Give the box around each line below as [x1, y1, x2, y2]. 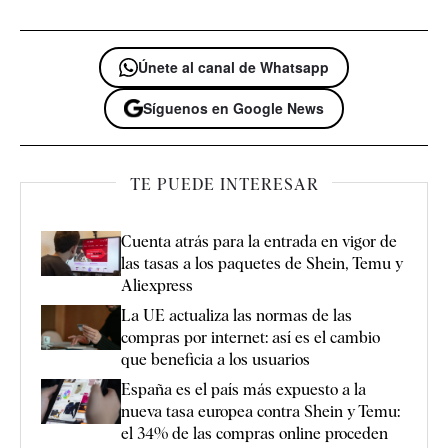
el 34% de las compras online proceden [121, 423, 388, 443]
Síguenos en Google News [143, 97, 324, 118]
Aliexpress [121, 275, 193, 295]
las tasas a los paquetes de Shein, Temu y [121, 253, 403, 273]
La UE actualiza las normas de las [121, 305, 352, 325]
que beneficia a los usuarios [121, 349, 310, 369]
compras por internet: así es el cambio [121, 327, 380, 347]
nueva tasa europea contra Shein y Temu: [121, 401, 400, 421]
